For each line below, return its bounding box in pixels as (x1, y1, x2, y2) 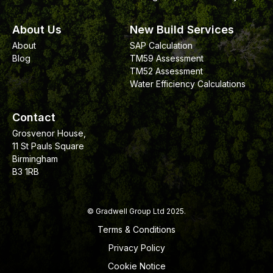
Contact (12, 111, 55, 124)
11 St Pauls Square (12, 141, 84, 152)
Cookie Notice (107, 261, 166, 272)
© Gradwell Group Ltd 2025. (87, 207, 186, 216)
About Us (12, 23, 62, 37)
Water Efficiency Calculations (130, 79, 246, 90)
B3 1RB (12, 166, 39, 177)
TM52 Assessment (130, 66, 204, 77)
